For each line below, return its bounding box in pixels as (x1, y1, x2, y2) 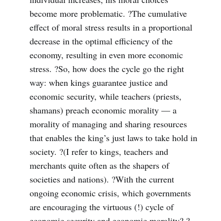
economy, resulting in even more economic (29, 49, 183, 61)
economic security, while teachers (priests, (29, 90, 182, 103)
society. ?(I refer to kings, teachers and (29, 146, 168, 158)
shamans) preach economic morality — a (29, 104, 177, 116)
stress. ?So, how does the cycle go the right (29, 63, 184, 75)
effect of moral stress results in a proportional (29, 21, 192, 34)
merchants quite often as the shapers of (29, 159, 169, 172)
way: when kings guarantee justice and (29, 76, 168, 89)
